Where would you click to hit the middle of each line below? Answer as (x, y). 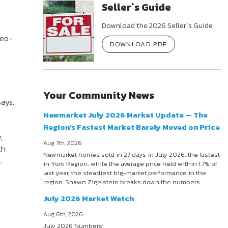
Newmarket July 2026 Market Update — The (126, 115)
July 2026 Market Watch (89, 198)
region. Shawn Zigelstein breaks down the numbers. (122, 182)
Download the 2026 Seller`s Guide (157, 26)
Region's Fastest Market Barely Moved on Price (132, 127)
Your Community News (99, 95)
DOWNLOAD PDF (138, 44)
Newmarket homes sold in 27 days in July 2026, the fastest (132, 155)
